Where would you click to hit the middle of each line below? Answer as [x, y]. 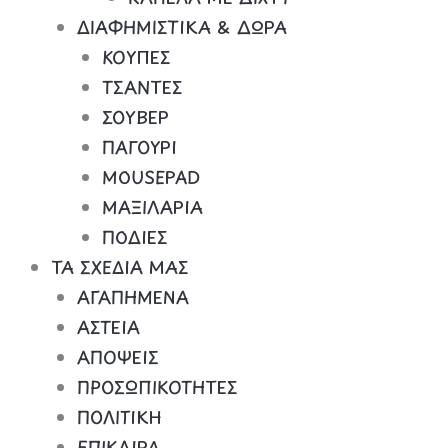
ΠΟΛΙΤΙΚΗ [119, 416]
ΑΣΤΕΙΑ [108, 326]
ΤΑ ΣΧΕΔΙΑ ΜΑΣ [119, 266]
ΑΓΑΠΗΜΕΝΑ [132, 296]
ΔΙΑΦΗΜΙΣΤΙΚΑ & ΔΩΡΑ [181, 26]
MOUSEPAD [151, 176]
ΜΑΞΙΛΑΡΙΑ [152, 206]
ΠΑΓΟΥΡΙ [139, 146]
